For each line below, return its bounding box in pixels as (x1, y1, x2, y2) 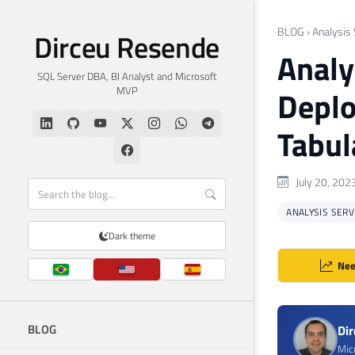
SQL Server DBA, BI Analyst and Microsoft (36, 68, 217, 84)
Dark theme (108, 228, 155, 243)
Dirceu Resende (34, 25, 219, 69)
